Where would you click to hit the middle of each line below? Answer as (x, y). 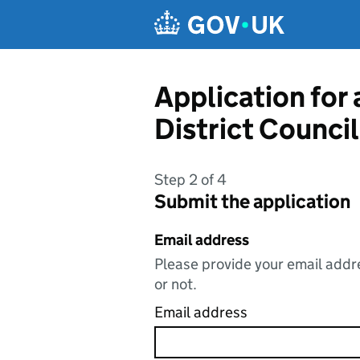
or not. (176, 284)
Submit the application (252, 201)
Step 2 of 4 (190, 180)
